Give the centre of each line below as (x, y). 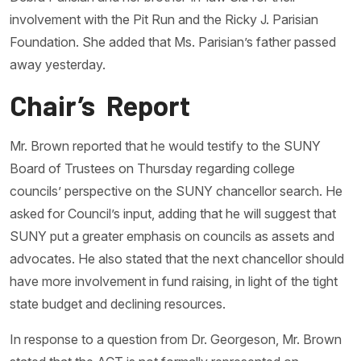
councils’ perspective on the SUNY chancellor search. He (176, 191)
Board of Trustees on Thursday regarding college (152, 168)
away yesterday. (58, 64)
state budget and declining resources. (118, 304)
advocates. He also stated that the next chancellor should (177, 259)
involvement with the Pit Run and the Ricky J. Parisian (164, 19)
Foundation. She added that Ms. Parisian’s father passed (173, 42)
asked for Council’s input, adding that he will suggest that (173, 214)
